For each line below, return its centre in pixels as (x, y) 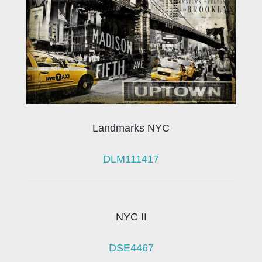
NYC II (131, 217)
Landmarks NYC (131, 128)
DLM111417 (131, 159)
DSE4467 (131, 248)
